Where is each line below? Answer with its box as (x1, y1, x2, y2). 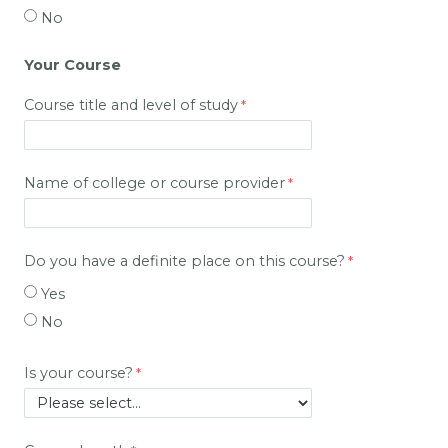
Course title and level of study (24, 95, 238, 114)
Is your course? (24, 363, 133, 382)
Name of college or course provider (24, 173, 285, 192)
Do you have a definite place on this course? (24, 251, 345, 270)
